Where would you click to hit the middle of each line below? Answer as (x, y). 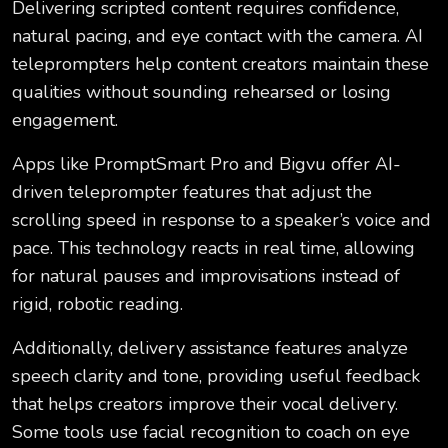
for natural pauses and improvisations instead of (206, 276)
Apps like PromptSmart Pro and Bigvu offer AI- (206, 164)
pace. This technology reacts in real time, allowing (213, 248)
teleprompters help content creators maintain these (220, 64)
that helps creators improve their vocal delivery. (205, 404)
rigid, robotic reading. (97, 304)
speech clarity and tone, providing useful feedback (216, 376)
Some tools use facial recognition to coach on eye (211, 432)
